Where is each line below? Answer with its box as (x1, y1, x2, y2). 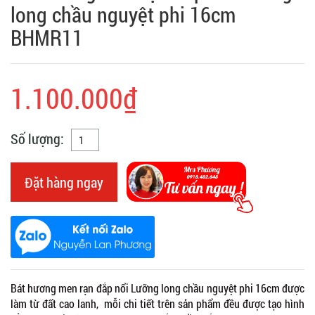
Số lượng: (11, 129, 64, 148)
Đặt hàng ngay (25, 172, 103, 191)
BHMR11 (11, 23, 83, 51)
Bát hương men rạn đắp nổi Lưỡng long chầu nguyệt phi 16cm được (11, 280, 304, 295)
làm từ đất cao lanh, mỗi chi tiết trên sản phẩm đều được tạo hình (11, 295, 304, 311)
